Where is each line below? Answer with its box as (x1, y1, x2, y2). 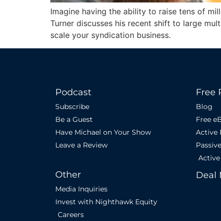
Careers (58, 210, 84, 219)
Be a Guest (55, 114, 93, 124)
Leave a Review (55, 140, 108, 149)
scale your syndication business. (50, 30, 171, 40)
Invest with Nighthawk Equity (55, 197, 157, 206)
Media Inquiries (55, 184, 108, 193)
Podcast (55, 86, 91, 98)
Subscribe (55, 102, 89, 111)
